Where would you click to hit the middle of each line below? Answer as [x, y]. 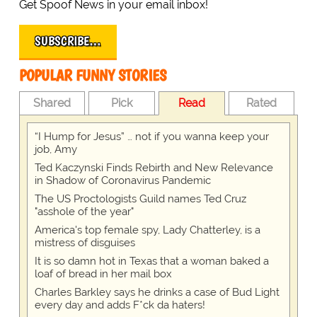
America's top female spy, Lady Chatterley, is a [147, 230]
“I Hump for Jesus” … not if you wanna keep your [151, 137]
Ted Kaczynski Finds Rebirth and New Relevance [154, 168]
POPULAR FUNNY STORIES [92, 76]
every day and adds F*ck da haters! [120, 305]
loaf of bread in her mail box [103, 274]
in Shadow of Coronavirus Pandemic [122, 181]
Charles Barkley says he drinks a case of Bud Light [157, 293]
